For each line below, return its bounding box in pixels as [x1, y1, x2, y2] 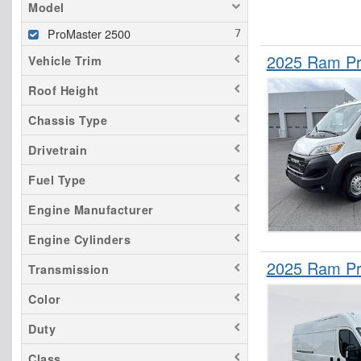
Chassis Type [28, 111, 107, 128]
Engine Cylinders [28, 230, 131, 247]
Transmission [28, 260, 109, 277]
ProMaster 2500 [48, 24, 131, 42]
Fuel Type [28, 171, 86, 188]
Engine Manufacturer [28, 201, 154, 218]
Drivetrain [28, 141, 87, 158]
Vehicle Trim [28, 52, 102, 68]
